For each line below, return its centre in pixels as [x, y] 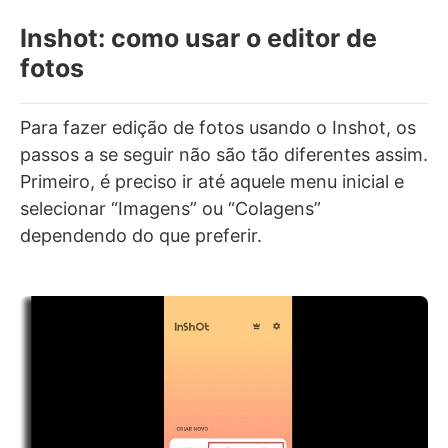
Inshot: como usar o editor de [198, 38]
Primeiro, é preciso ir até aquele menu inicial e [212, 182]
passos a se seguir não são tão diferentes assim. [224, 155]
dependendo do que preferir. [141, 236]
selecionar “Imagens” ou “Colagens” [170, 209]
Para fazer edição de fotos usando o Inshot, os [218, 128]
